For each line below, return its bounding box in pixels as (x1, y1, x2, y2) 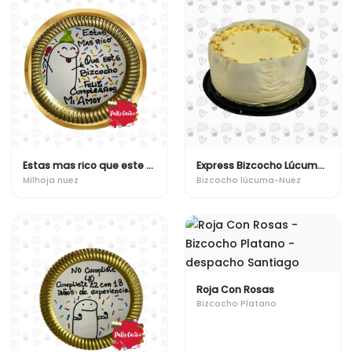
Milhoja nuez (23, 174, 79, 186)
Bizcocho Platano (196, 298, 277, 310)
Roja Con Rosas (196, 282, 274, 296)
